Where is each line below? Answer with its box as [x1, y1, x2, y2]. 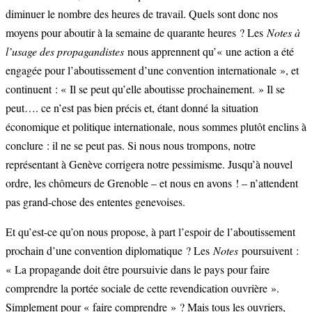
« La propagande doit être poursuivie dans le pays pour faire [6, 261, 270, 276]
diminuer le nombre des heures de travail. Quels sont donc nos [6, 6, 278, 21]
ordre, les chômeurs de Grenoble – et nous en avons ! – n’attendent [6, 175, 298, 190]
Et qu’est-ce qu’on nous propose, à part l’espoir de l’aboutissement [6, 224, 295, 239]
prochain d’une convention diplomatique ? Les [6, 242, 213, 258]
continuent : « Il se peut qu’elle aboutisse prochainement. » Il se [6, 81, 285, 96]
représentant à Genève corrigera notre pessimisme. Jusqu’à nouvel [6, 156, 292, 171]
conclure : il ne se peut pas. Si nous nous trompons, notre [6, 137, 256, 153]
